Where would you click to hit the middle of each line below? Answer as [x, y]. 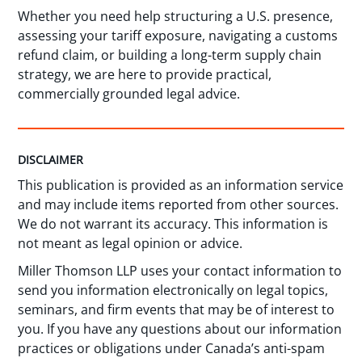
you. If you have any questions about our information [180, 329]
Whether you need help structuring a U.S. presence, [176, 16]
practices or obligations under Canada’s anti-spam [172, 349]
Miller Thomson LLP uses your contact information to [180, 271]
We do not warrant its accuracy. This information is [173, 223]
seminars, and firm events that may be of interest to [177, 310]
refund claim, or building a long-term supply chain [170, 55]
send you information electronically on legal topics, [173, 290]
